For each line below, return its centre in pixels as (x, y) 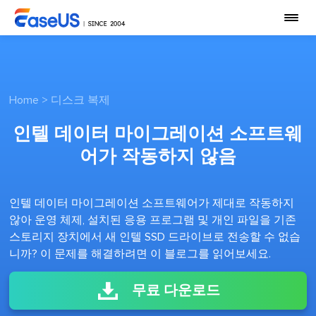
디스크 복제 (81, 100)
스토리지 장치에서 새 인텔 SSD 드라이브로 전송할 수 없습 (155, 237)
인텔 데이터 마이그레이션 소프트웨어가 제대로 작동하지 (152, 203)
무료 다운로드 (176, 291)
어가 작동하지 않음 (158, 157)
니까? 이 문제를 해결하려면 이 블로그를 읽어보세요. (140, 254)
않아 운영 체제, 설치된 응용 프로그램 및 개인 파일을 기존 (153, 220)
